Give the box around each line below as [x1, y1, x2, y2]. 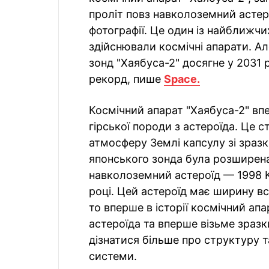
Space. [164, 73, 200, 85]
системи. [89, 250, 137, 262]
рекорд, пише [89, 73, 164, 85]
